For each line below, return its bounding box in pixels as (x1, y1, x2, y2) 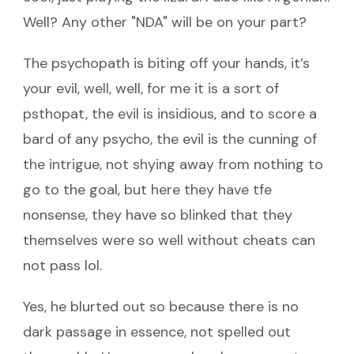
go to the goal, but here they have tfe (23, 179, 272, 199)
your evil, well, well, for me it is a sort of (23, 78, 279, 98)
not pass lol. (23, 255, 102, 275)
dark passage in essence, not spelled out (23, 322, 291, 341)
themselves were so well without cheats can (23, 230, 315, 250)
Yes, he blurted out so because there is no (23, 296, 299, 316)
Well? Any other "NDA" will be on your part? (23, 12, 307, 32)
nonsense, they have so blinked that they (23, 205, 292, 224)
